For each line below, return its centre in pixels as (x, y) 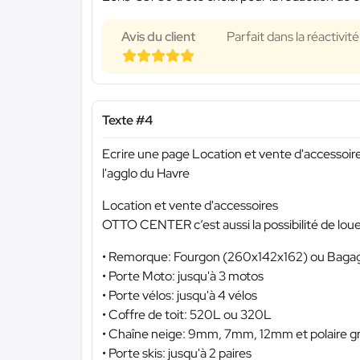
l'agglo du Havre (146, 174)
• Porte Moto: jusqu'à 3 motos (183, 276)
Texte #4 (127, 120)
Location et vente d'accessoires (190, 206)
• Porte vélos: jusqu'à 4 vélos (180, 296)
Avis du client (158, 36)
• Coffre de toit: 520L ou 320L (187, 315)
